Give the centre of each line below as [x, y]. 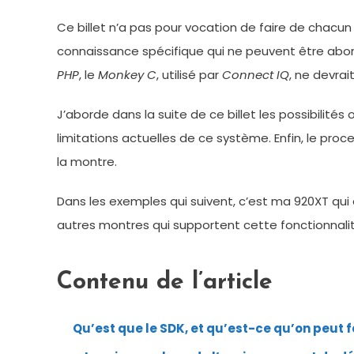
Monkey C [127, 75]
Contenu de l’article [165, 282]
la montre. [87, 162]
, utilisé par [189, 75]
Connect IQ [256, 75]
